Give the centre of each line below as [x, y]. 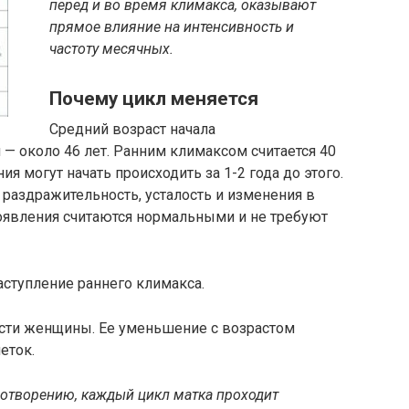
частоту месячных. [111, 49]
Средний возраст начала [132, 129]
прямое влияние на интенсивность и [172, 27]
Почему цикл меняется [154, 99]
